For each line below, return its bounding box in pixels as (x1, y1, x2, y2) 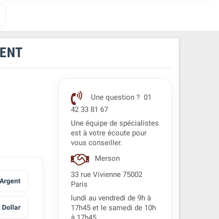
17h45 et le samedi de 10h (70, 204, 156, 212)
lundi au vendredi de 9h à (70, 194, 151, 202)
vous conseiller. (70, 139, 122, 147)
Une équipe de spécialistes (70, 119, 159, 128)
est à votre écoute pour (70, 129, 147, 137)
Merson (92, 154, 122, 163)
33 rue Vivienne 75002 (70, 171, 142, 179)
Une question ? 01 (88, 93, 152, 102)
